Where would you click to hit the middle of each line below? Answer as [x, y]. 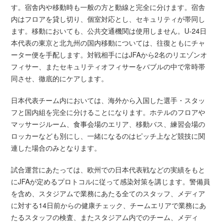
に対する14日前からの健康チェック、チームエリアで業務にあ [109, 205]
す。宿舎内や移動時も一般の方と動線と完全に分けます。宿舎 [108, 7]
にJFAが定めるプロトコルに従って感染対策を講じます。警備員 [111, 182]
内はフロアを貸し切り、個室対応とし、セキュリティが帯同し [108, 19]
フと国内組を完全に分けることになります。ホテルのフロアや [108, 112]
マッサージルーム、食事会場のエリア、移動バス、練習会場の [108, 124]
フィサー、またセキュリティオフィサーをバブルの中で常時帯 [108, 67]
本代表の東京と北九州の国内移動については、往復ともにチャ [108, 43]
